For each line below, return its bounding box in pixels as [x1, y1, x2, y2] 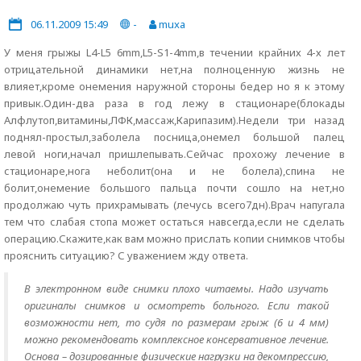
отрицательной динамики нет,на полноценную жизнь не [4, 62, 345, 77]
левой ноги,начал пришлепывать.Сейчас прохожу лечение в [4, 147, 345, 161]
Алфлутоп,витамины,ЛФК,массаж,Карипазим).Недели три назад [4, 113, 345, 127]
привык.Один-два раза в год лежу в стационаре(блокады [4, 96, 345, 110]
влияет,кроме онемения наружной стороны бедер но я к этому [4, 79, 345, 93]
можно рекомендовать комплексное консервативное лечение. [24, 332, 329, 346]
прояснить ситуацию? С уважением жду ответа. [4, 248, 248, 263]
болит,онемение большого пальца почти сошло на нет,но [4, 180, 345, 195]
